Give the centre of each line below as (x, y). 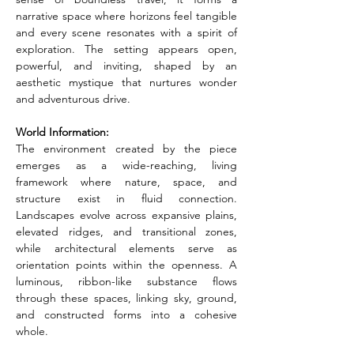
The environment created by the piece (126, 149)
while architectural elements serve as (126, 248)
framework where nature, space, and (126, 182)
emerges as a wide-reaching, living (126, 165)
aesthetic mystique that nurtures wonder (126, 82)
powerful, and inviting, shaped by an (126, 66)
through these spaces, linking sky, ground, (126, 298)
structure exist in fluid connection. (126, 198)
